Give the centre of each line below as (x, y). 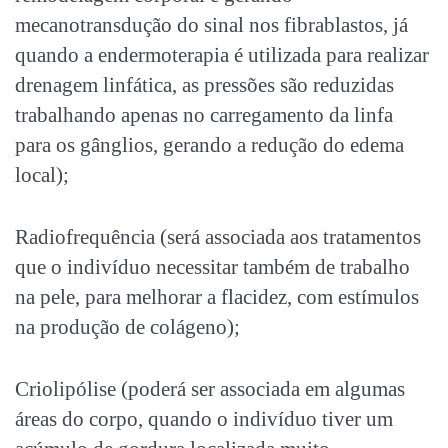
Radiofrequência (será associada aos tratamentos (218, 237)
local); (42, 175)
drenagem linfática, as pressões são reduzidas (204, 85)
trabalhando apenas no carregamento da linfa (204, 115)
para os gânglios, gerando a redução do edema (209, 145)
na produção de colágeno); (127, 327)
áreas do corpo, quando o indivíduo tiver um (204, 419)
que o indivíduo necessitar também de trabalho (212, 267)
